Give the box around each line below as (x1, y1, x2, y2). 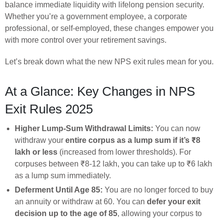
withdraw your (15, 136, 65, 144)
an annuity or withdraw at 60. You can (15, 197, 147, 206)
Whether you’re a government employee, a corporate (5, 12, 187, 21)
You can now (153, 124, 200, 133)
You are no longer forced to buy (103, 185, 213, 194)
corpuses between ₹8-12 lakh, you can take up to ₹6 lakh (15, 159, 212, 168)
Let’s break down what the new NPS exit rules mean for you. (5, 57, 214, 66)
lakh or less (15, 147, 57, 156)
